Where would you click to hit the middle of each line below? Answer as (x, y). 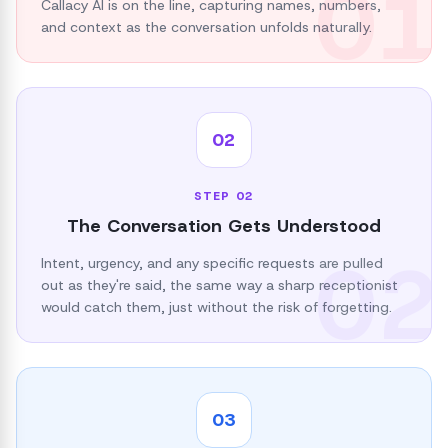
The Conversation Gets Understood (224, 226)
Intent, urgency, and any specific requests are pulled (212, 263)
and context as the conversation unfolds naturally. (206, 27)
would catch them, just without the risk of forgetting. (216, 307)
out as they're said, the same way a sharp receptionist (219, 285)
